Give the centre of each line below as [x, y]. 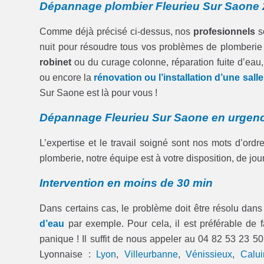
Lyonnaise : [68, 254]
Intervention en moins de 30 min [126, 183]
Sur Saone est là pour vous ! [99, 93]
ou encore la [67, 78]
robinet [56, 62]
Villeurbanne [151, 254]
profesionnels [225, 32]
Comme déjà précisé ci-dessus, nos [117, 32]
